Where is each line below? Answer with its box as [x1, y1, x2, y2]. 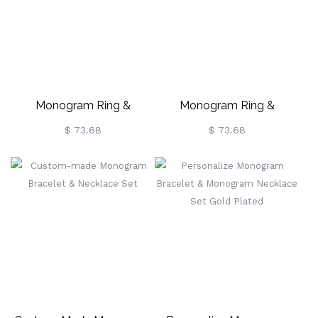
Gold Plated [195, 148, 258, 162]
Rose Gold [55, 148, 111, 162]
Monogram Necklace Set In [11, 124, 154, 137]
